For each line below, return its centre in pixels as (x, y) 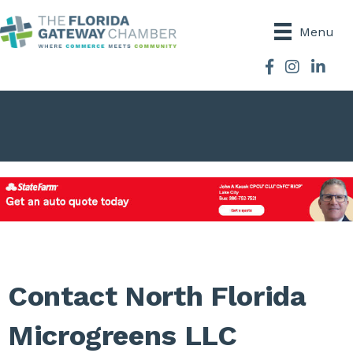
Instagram (316, 68)
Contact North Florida (157, 297)
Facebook (294, 68)
